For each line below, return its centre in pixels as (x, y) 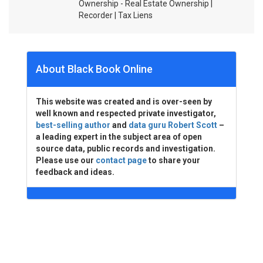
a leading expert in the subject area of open (119, 137)
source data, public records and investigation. (126, 149)
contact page (121, 160)
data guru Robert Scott (173, 125)
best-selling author (73, 125)
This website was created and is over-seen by (124, 102)
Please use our (66, 160)
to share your (173, 160)
